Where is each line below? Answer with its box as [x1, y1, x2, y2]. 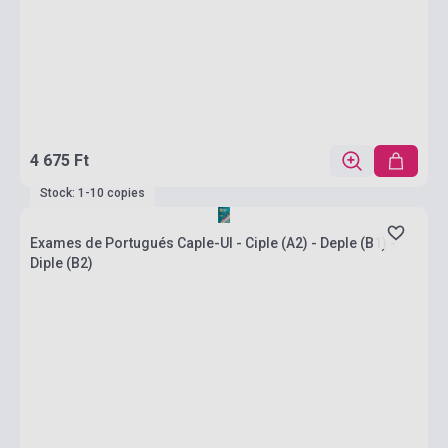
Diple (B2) [30, 255, 93, 271]
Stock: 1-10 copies [40, 186, 145, 200]
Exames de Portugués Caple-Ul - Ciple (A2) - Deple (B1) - [30, 235, 396, 251]
